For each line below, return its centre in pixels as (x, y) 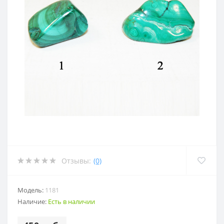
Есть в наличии (71, 202)
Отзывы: (76, 160)
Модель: (31, 190)
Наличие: (33, 202)
